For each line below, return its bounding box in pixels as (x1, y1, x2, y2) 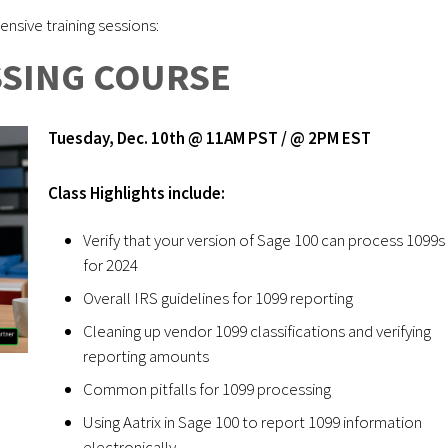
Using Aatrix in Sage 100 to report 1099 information (83, 410, 422, 433)
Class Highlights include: (48, 181, 225, 204)
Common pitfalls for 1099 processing (83, 377, 334, 400)
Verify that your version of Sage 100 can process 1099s (83, 228, 445, 251)
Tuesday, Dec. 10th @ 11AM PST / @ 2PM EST (48, 126, 371, 149)
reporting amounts (83, 344, 212, 367)
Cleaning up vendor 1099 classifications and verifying (83, 319, 431, 342)
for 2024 (83, 253, 141, 276)
